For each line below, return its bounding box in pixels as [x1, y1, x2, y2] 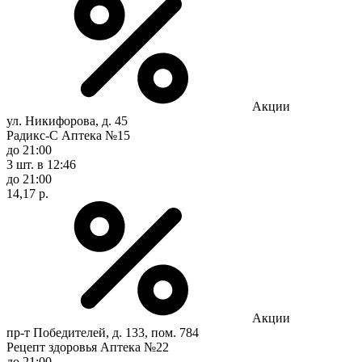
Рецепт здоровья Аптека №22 [6, 339, 169, 354]
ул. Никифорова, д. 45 [6, 113, 128, 128]
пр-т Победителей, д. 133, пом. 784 [6, 325, 199, 339]
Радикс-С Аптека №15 [6, 128, 130, 142]
